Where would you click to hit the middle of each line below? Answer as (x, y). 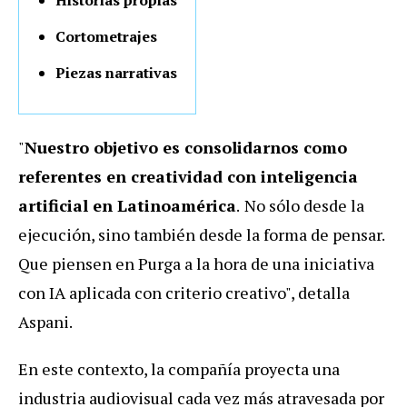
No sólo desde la (304, 206)
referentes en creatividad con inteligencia (188, 177)
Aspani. (47, 322)
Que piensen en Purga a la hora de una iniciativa (196, 264)
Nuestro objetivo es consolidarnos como (186, 148)
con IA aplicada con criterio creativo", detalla (184, 293)
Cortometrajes (106, 37)
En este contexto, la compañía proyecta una (179, 369)
